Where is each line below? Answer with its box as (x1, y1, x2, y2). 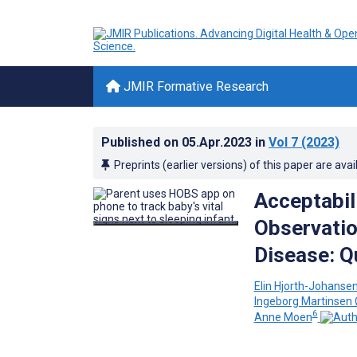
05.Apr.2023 (182, 135, 255, 150)
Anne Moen (253, 310, 312, 324)
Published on (101, 135, 182, 150)
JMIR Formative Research (120, 79, 269, 94)
